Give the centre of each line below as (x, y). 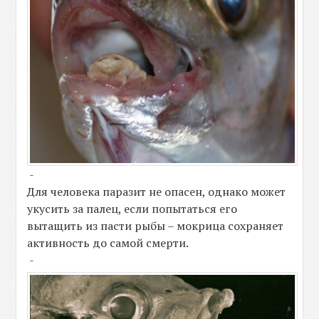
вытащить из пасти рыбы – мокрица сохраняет (156, 226)
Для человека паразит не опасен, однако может (157, 192)
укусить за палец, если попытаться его (132, 209)
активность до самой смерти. (108, 243)
